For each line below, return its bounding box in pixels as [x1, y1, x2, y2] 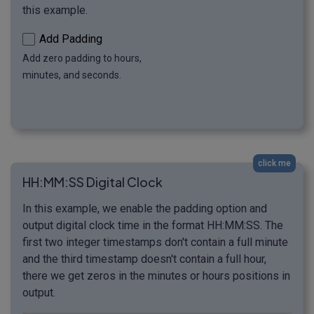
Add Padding [39, 32, 102, 46]
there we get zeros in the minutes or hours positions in [22, 269, 290, 283]
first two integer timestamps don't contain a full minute [22, 235, 288, 250]
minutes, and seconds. [22, 69, 121, 81]
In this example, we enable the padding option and [22, 202, 267, 216]
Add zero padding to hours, [22, 53, 142, 64]
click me [258, 158, 291, 169]
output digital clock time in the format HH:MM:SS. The [22, 219, 283, 233]
